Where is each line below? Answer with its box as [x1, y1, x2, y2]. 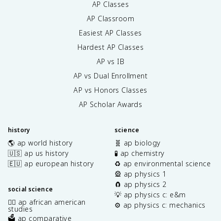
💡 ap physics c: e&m [114, 189, 186, 199]
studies [8, 204, 33, 214]
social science [8, 184, 53, 193]
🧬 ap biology [114, 138, 161, 147]
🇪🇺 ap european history [8, 158, 94, 168]
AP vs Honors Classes [74, 85, 147, 95]
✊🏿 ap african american [8, 197, 86, 207]
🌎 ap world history [8, 138, 73, 147]
